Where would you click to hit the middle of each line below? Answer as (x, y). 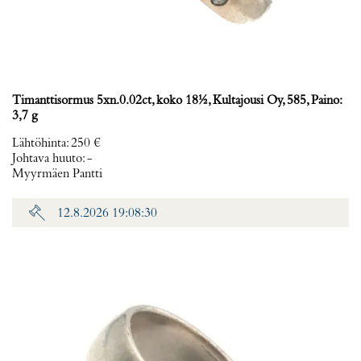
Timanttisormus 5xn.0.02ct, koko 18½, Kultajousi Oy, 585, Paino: (176, 101)
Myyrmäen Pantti (57, 174)
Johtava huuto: (50, 159)
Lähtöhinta (39, 143)
